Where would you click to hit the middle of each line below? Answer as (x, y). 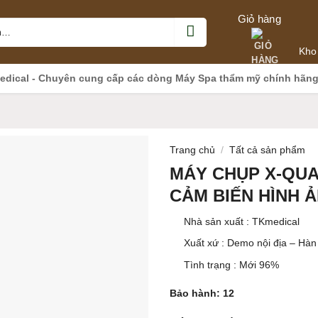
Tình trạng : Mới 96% (231, 264)
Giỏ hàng (259, 19)
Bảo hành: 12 (202, 293)
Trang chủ (192, 150)
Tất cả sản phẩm (268, 150)
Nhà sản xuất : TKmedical (242, 221)
